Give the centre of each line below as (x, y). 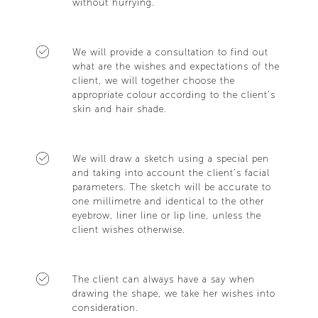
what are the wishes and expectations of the (176, 66)
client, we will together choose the (153, 80)
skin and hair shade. (119, 109)
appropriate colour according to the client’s (174, 94)
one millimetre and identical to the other (168, 201)
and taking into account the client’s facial (171, 172)
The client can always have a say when (163, 279)
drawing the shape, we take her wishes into (174, 293)
